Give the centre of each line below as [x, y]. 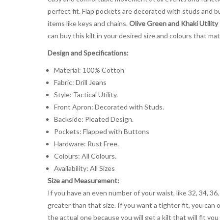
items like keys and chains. [88, 23]
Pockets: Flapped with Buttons [101, 131]
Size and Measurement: [83, 180]
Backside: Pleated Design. [94, 119]
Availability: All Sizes [84, 168]
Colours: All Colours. [85, 156]
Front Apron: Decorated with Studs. [109, 107]
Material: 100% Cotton [89, 70]
